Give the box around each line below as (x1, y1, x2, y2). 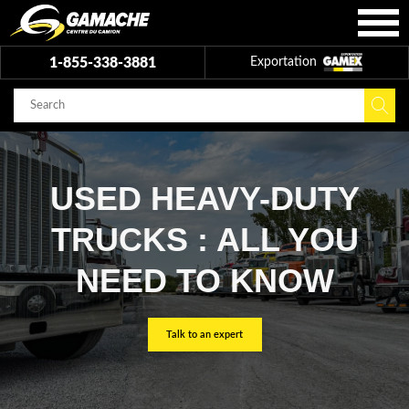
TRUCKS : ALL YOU (50, 221, 359, 258)
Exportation (250, 56, 321, 69)
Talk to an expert (166, 329, 243, 340)
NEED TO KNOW (75, 262, 334, 299)
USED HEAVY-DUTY (49, 180, 360, 217)
